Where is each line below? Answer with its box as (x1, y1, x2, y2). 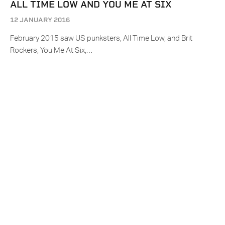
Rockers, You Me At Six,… (10, 47, 92, 55)
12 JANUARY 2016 (10, 16, 70, 24)
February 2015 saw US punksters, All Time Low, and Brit (10, 35, 192, 43)
